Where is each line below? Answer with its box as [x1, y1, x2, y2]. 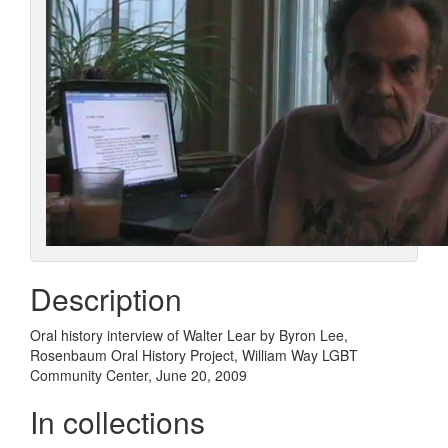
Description [30, 276, 182, 320]
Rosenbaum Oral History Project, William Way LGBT [30, 344, 358, 365]
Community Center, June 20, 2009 [30, 364, 247, 385]
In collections [30, 399, 205, 443]
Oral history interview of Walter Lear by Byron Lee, [30, 324, 348, 345]
